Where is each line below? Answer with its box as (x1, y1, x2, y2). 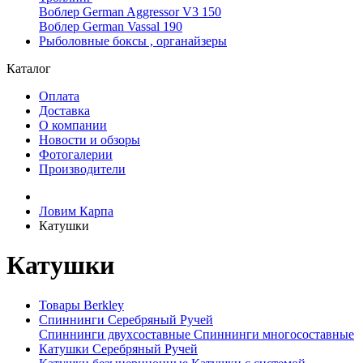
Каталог (6, 62, 51, 75)
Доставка (39, 104, 90, 117)
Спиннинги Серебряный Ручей (39, 312, 213, 327)
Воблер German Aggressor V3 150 (39, 5, 221, 19)
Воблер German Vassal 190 (39, 19, 182, 33)
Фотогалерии (39, 147, 113, 161)
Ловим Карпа (39, 204, 113, 218)
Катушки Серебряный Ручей (39, 341, 198, 356)
